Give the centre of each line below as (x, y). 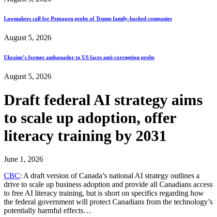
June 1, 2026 (23, 159)
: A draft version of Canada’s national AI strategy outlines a (110, 176)
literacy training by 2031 (85, 136)
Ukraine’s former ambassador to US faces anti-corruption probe (79, 57)
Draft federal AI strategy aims (103, 100)
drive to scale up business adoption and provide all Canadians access (108, 185)
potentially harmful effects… (47, 211)
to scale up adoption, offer (90, 118)
